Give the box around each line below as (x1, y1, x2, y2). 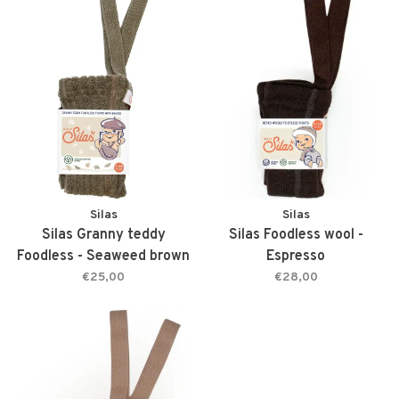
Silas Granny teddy (41, 225, 166, 244)
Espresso (266, 247, 325, 265)
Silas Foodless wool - (228, 225, 363, 244)
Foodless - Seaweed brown (17, 247, 190, 265)
